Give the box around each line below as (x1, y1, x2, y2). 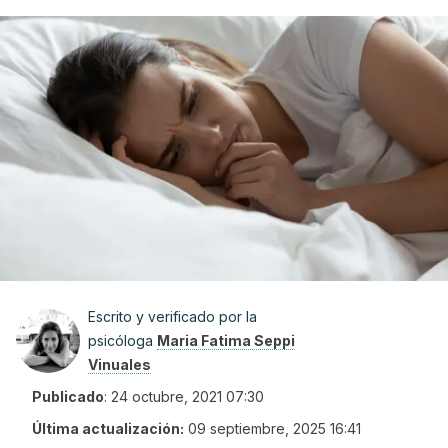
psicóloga (88, 332, 157, 349)
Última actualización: (32, 420, 184, 437)
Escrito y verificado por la (88, 308, 257, 325)
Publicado (32, 388, 104, 405)
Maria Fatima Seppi (157, 332, 295, 349)
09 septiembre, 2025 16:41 (188, 420, 361, 437)
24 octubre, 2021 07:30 (111, 388, 264, 405)
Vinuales (88, 356, 151, 373)
